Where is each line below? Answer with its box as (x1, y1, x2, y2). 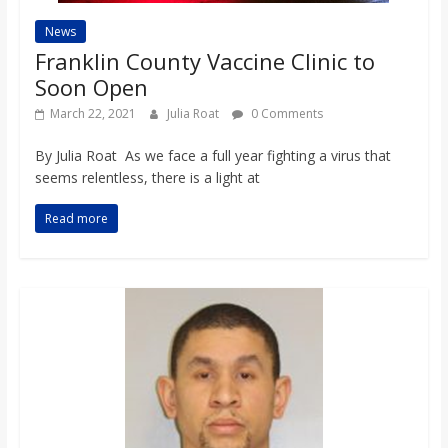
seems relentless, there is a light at (34, 168, 260, 188)
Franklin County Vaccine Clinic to (34, 46, 375, 77)
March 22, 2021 (49, 105, 136, 123)
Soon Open (34, 72, 148, 103)
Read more (44, 210, 108, 228)
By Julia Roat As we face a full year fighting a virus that (34, 146, 391, 166)
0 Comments (247, 105, 323, 123)
